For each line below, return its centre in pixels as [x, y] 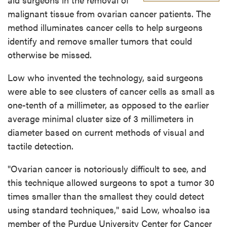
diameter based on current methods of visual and [106, 132]
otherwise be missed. [50, 55]
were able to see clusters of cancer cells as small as [111, 91]
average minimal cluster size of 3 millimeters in [101, 119]
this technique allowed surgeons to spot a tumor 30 [111, 182]
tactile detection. [41, 146]
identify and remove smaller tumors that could [100, 41]
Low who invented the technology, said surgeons [105, 78]
